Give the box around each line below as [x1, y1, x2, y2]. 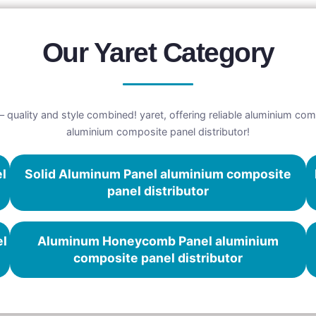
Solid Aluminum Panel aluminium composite [24, 166, 291, 182]
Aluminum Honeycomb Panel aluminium [37, 233, 279, 249]
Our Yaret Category [42, 37, 274, 68]
